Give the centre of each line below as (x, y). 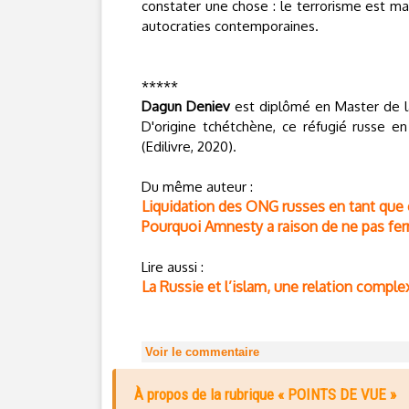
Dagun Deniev (186, 106)
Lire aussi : (173, 267)
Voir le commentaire (202, 352)
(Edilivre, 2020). (189, 147)
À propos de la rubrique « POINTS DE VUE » (265, 394)
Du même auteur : (197, 187)
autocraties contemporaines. (230, 26)
